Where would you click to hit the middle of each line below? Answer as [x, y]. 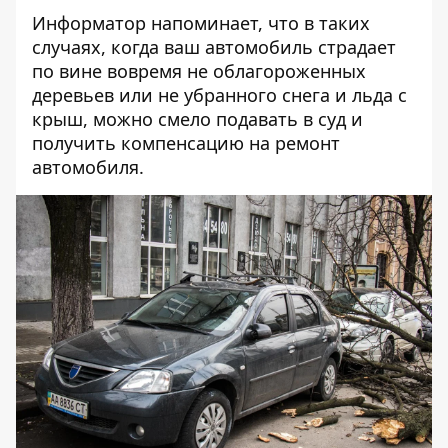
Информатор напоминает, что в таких [201, 23]
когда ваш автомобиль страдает [253, 47]
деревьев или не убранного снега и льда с [219, 95]
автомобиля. [88, 167]
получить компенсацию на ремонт [186, 143]
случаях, [71, 47]
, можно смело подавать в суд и [223, 119]
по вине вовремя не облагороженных [199, 71]
